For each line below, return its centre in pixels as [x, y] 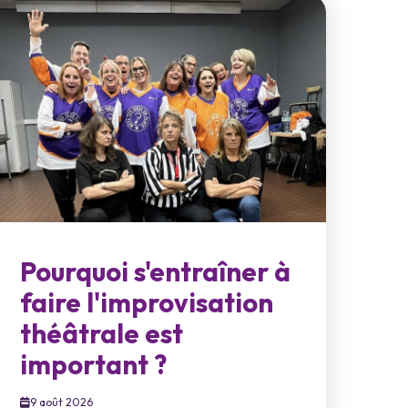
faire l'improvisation [147, 303]
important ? [94, 365]
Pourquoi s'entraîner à [156, 272]
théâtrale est [102, 334]
